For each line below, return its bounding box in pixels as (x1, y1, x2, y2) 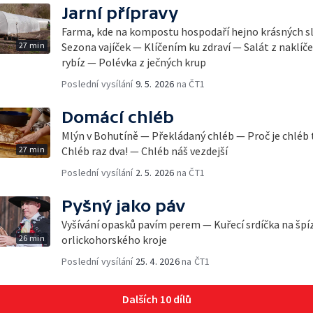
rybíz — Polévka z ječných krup (61, 55, 206, 69)
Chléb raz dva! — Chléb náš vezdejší (61, 144, 228, 158)
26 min (18, 233, 45, 243)
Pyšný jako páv (61, 196, 186, 215)
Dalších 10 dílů (122, 292, 191, 306)
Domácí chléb (61, 108, 174, 126)
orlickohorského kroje (61, 233, 167, 247)
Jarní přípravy (61, 3, 178, 22)
